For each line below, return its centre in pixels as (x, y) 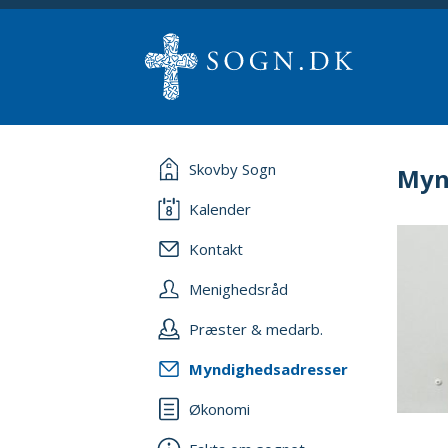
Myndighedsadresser (268, 369)
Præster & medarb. (256, 329)
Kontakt (216, 249)
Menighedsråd (238, 289)
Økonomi (219, 409)
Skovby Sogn (232, 169)
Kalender (220, 209)
